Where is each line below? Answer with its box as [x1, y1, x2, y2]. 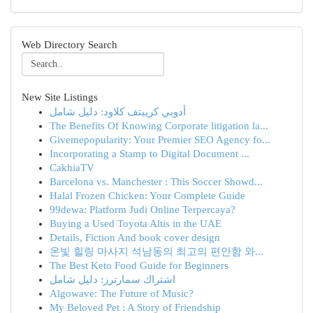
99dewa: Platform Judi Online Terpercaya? [50, 204, 235, 215]
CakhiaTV [50, 162, 94, 173]
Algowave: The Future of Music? [50, 288, 194, 299]
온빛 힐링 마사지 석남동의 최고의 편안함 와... [50, 246, 263, 257]
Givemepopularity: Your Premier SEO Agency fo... [50, 134, 270, 145]
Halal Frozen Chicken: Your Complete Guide [50, 190, 245, 201]
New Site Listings [22, 92, 98, 103]
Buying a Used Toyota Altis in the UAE [50, 218, 221, 229]
